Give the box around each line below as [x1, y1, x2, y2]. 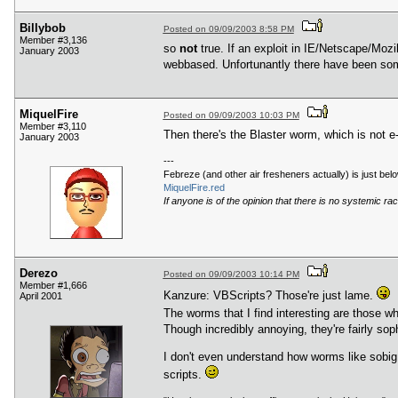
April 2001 [20, 291, 62, 302]
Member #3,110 [20, 121, 86, 132]
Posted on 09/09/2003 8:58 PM [163, 24, 294, 35]
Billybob [20, 21, 66, 36]
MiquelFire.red [163, 181, 225, 193]
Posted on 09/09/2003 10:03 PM [163, 110, 299, 121]
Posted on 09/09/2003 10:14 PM [163, 269, 299, 280]
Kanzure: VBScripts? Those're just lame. [163, 288, 377, 302]
